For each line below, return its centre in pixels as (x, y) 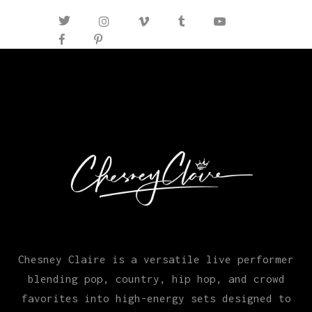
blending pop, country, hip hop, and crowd (156, 278)
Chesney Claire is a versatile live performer (156, 259)
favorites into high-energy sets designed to (156, 298)
